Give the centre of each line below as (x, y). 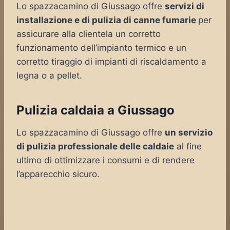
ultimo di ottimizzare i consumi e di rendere (106, 160)
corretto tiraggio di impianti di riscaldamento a (111, 62)
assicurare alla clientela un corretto (89, 34)
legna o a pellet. (49, 75)
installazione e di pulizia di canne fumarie (107, 20)
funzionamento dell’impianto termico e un (101, 48)
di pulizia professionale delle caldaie (95, 146)
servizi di (185, 6)
